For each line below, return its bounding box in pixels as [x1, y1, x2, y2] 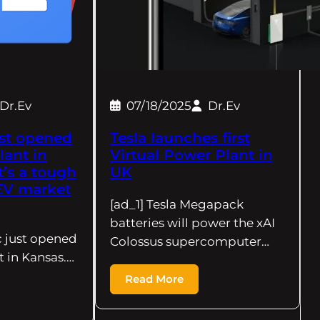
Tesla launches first [109, 129, 250, 147]
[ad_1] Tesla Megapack [109, 197, 244, 212]
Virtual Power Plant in [109, 146, 273, 164]
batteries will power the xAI [109, 216, 275, 231]
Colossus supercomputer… [109, 234, 269, 249]
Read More [124, 272, 184, 286]
